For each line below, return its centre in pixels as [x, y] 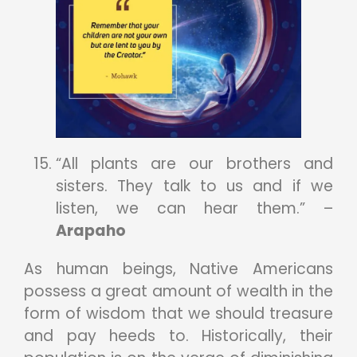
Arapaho [91, 230]
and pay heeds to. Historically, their [178, 335]
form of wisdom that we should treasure [178, 313]
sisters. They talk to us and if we [194, 186]
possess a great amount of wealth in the [178, 291]
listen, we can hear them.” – [194, 208]
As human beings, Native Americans [178, 269]
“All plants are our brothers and [194, 163]
